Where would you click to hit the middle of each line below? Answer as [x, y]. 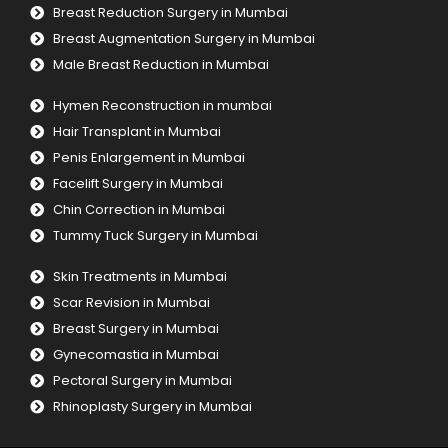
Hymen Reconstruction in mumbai [162, 106]
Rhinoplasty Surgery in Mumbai [152, 407]
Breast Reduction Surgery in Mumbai [170, 13]
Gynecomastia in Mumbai [135, 355]
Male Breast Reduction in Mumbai [160, 65]
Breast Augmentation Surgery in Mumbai [187, 39]
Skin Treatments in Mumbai [139, 277]
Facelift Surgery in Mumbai [137, 184]
